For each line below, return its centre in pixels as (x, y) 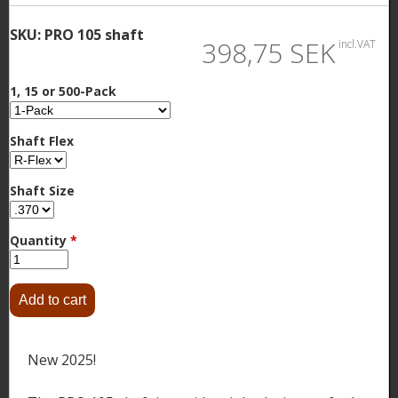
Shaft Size (42, 190)
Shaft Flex (42, 140)
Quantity (40, 240)
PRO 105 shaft (94, 34)
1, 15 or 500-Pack (63, 91)
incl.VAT (357, 44)
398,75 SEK (268, 52)
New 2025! (62, 359)
